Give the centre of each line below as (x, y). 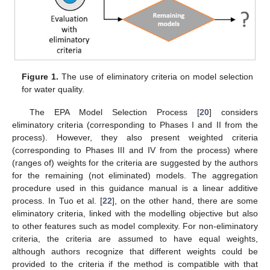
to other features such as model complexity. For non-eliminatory (135, 226)
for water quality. (53, 89)
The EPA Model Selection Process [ (114, 112)
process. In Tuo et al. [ (57, 201)
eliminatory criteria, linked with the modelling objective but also (135, 214)
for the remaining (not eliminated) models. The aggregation (135, 176)
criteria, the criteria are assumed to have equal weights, (135, 239)
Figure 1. (40, 77)
